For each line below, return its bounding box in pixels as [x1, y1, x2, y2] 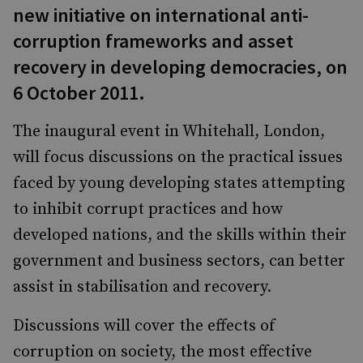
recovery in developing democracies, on [13, 54, 348, 79]
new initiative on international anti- [13, 2, 309, 28]
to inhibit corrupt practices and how [13, 199, 283, 220]
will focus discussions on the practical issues [13, 147, 343, 168]
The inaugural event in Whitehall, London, [13, 122, 325, 142]
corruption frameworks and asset [13, 28, 293, 53]
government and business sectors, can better [13, 251, 345, 271]
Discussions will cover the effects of [13, 316, 275, 336]
